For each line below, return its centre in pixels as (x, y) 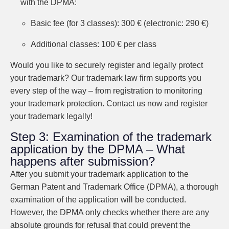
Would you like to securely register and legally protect (107, 65)
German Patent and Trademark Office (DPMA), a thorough (114, 187)
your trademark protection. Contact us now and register (109, 104)
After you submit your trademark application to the (99, 174)
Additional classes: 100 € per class (94, 44)
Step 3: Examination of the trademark (111, 137)
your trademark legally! (51, 116)
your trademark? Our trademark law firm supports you (106, 78)
